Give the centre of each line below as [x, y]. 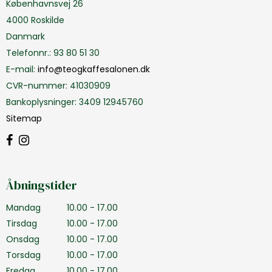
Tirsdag [22, 223]
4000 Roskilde [35, 20]
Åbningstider [42, 185]
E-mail [20, 70]
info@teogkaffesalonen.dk [94, 70]
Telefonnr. [28, 53]
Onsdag [23, 239]
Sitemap [24, 119]
